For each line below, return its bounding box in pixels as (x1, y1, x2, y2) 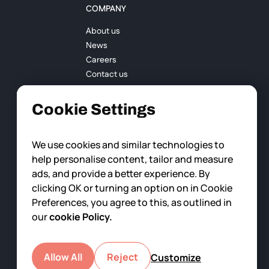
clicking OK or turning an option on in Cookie (32, 181, 232, 195)
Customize (151, 250, 201, 264)
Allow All (44, 250, 82, 264)
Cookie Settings (32, 101, 156, 118)
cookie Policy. (49, 210, 112, 223)
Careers (85, 53, 116, 66)
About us (85, 25, 120, 37)
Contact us (85, 68, 128, 80)
